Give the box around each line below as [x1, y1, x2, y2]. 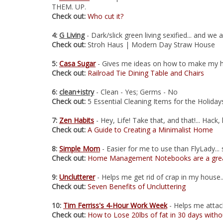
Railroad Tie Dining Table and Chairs [88, 68, 204, 78]
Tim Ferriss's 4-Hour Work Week [63, 201, 167, 210]
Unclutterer [59, 172, 95, 182]
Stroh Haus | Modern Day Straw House [86, 40, 215, 49]
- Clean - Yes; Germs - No [94, 87, 178, 97]
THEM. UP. [52, 2, 86, 11]
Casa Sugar [59, 59, 96, 68]
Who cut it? [88, 11, 123, 21]
